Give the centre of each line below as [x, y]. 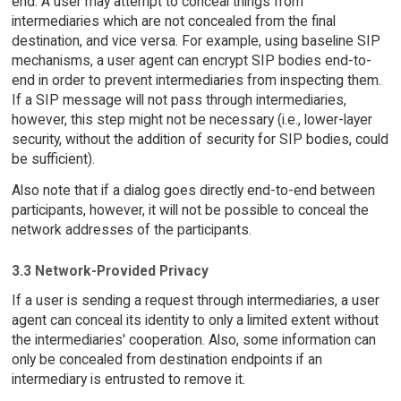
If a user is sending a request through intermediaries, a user [195, 301]
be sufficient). [53, 158]
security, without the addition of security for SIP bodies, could [200, 139]
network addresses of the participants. [131, 229]
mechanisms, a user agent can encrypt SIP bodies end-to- [191, 60]
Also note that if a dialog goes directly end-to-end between [193, 190]
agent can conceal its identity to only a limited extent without [195, 320]
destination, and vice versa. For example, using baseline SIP [196, 40]
